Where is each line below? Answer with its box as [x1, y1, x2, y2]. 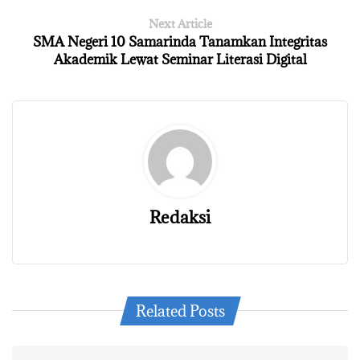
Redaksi [149, 206, 211, 228]
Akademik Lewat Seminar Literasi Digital [53, 50, 307, 68]
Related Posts [135, 301, 225, 321]
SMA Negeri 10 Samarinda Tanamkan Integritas [33, 32, 327, 51]
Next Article [148, 15, 212, 31]
